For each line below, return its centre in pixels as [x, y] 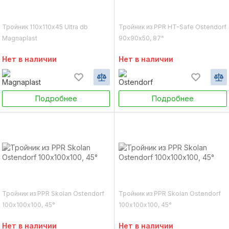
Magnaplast [20, 38]
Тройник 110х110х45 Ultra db [45, 27]
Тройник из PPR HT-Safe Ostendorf [173, 27]
